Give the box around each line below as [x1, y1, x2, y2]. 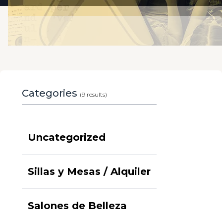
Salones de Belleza [28, 200, 127, 212]
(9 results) [80, 91, 107, 98]
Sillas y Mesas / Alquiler [28, 166, 151, 177]
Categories [22, 87, 80, 99]
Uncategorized [28, 131, 106, 143]
